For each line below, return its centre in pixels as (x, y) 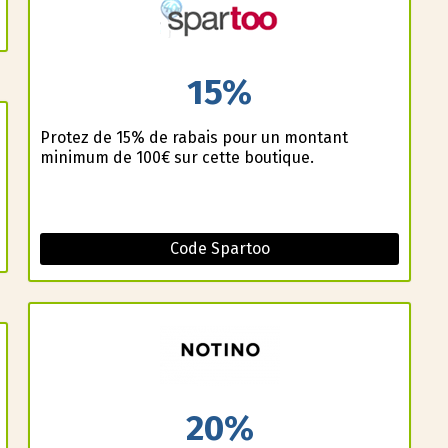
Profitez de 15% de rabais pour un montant (193, 137)
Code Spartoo (219, 248)
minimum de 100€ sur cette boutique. (176, 157)
